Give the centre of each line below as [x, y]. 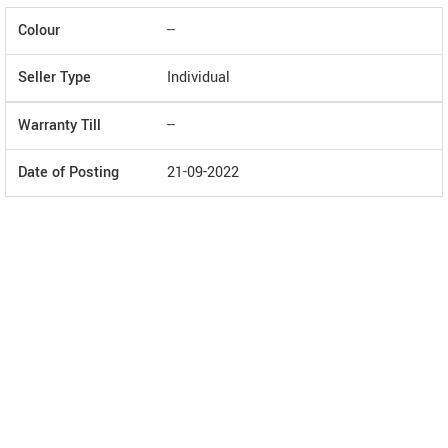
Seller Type [54, 77]
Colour [39, 30]
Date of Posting [68, 172]
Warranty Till [59, 125]
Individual [198, 77]
